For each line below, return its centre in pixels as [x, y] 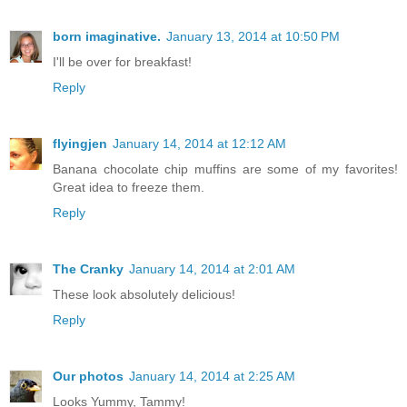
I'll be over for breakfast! [122, 61]
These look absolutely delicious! [144, 294]
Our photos [88, 376]
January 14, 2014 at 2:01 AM [212, 268]
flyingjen [80, 143]
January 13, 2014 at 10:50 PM [253, 36]
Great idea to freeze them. [129, 187]
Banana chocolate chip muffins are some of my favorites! [225, 169]
